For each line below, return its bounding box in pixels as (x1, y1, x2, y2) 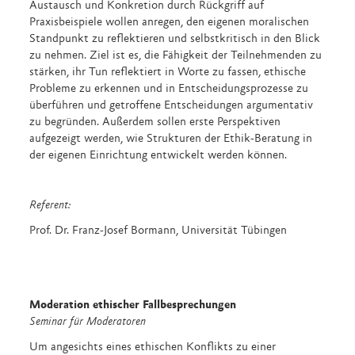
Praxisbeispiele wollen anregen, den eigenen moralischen (29, 17, 310, 29)
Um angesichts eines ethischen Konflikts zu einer (29, 341, 277, 353)
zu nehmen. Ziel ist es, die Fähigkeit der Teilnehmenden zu (29, 50, 323, 62)
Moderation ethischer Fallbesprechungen (29, 300, 237, 311)
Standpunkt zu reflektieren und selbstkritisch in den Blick (29, 33, 321, 45)
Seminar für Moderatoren (29, 316, 147, 328)
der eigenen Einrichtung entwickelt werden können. (29, 150, 288, 162)
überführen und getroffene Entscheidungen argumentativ (29, 100, 314, 112)
